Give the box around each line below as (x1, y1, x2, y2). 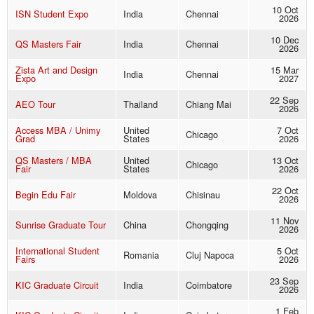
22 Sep (270, 93, 299, 107)
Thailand (123, 97, 158, 111)
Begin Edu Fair (15, 188, 76, 202)
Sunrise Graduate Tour (15, 218, 106, 232)
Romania (123, 248, 159, 262)
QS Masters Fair (15, 37, 81, 51)
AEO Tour (15, 97, 55, 111)
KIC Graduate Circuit (15, 278, 99, 292)
